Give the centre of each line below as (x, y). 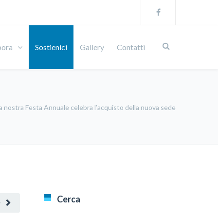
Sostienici (51, 47)
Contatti (131, 47)
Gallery (92, 47)
